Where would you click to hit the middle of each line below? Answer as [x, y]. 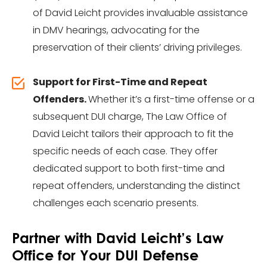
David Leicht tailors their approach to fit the [133, 134]
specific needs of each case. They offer [125, 151]
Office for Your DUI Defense [105, 255]
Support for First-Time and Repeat [120, 82]
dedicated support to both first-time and [129, 168]
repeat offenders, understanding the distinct [136, 186]
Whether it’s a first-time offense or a [171, 99]
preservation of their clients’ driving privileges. [137, 47]
